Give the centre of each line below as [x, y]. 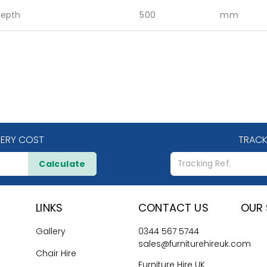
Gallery [51, 232]
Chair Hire [56, 254]
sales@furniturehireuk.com [195, 244]
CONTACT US [173, 208]
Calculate [62, 164]
